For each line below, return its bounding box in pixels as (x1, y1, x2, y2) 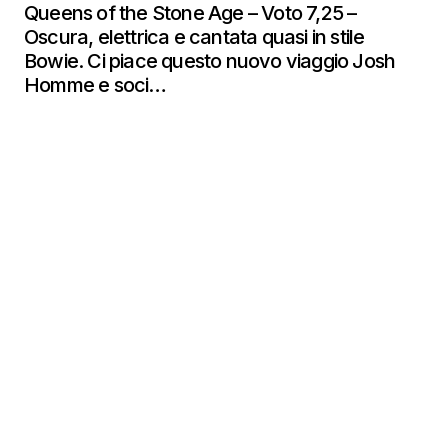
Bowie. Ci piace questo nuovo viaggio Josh (24, 49, 396, 73)
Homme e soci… (24, 73, 167, 97)
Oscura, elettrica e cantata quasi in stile (24, 25, 365, 49)
